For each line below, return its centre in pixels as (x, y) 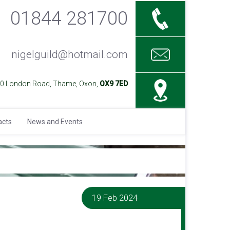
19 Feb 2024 (115, 198)
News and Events (55, 122)
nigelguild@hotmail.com (69, 54)
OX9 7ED (113, 84)
